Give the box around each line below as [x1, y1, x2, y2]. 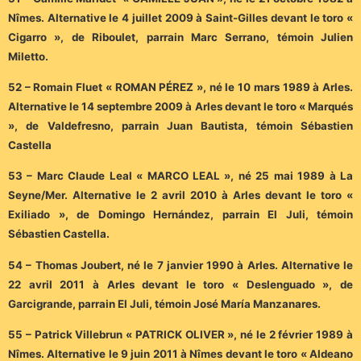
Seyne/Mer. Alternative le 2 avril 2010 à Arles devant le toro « [8, 189, 353, 202]
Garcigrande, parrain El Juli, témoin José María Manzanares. [8, 297, 321, 310]
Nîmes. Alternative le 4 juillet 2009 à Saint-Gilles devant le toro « [8, 10, 353, 24]
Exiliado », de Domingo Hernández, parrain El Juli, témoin [8, 208, 353, 222]
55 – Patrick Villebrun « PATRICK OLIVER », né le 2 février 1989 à [8, 328, 353, 342]
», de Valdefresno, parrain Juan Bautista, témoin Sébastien [8, 118, 353, 132]
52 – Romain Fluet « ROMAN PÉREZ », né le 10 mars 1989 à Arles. [8, 80, 353, 93]
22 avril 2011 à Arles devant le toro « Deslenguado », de [8, 277, 353, 291]
